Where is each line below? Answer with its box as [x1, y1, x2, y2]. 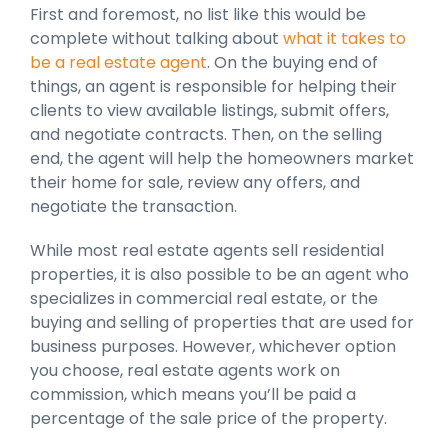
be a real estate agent [30, 50, 207, 74]
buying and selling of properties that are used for [30, 310, 414, 334]
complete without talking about [30, 26, 283, 50]
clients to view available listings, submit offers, [30, 98, 389, 122]
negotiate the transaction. [30, 194, 237, 218]
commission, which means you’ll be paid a [30, 382, 356, 406]
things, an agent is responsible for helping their [30, 74, 397, 98]
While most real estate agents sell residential [30, 238, 384, 262]
